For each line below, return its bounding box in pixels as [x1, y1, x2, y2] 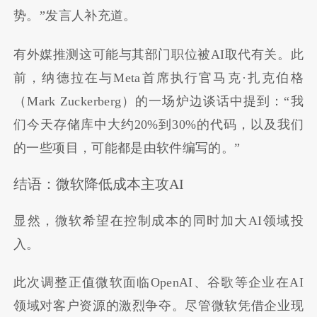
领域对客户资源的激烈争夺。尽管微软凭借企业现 [13, 299, 304, 313]
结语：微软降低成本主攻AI [13, 176, 185, 192]
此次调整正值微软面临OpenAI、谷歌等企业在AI [13, 275, 304, 290]
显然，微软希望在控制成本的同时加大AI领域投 [13, 213, 304, 228]
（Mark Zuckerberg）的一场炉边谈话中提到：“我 [13, 93, 304, 108]
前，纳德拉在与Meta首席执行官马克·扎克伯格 [13, 70, 304, 85]
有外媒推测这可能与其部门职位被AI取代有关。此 [13, 47, 304, 62]
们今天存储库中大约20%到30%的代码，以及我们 [13, 117, 304, 132]
